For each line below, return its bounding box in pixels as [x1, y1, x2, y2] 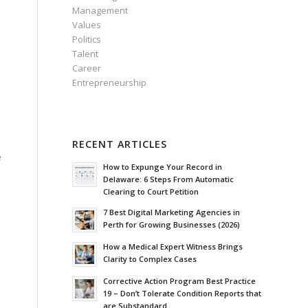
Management [72, 4, 129, 17]
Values [72, 19, 102, 32]
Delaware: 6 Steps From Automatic [103, 174, 234, 185]
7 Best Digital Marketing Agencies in [103, 207, 241, 218]
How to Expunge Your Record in [103, 162, 223, 173]
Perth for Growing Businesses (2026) [103, 219, 241, 230]
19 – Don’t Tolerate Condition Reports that [103, 288, 262, 299]
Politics [72, 33, 102, 46]
